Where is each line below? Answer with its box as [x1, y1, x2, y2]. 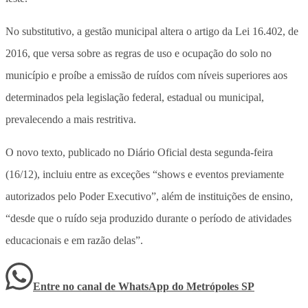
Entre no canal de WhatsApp [33, 280, 172, 292]
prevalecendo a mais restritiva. [5, 113, 136, 125]
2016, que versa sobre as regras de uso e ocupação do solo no [5, 47, 272, 59]
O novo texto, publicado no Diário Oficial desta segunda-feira [5, 146, 273, 158]
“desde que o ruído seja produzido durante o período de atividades [5, 212, 291, 224]
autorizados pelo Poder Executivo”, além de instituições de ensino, [5, 190, 293, 202]
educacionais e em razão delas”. [5, 234, 143, 246]
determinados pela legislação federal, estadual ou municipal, [5, 91, 264, 103]
